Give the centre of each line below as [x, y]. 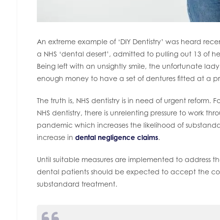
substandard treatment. [77, 184]
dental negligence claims [117, 137]
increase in [56, 137]
